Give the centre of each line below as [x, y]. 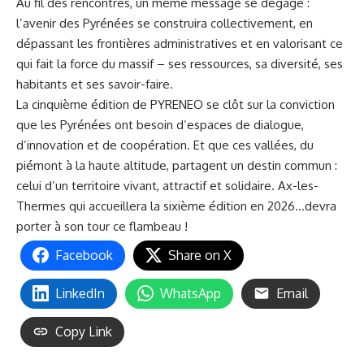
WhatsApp [191, 293]
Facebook [84, 255]
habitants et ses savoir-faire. [95, 84]
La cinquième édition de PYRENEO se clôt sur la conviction [175, 104]
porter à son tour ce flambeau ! [102, 226]
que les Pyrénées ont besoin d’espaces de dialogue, [160, 124]
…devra [316, 206]
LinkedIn [80, 293]
